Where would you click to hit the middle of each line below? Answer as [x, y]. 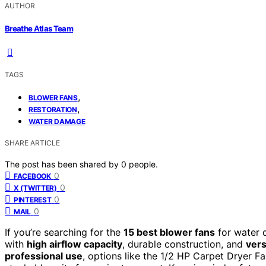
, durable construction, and [184, 244]
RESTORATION [53, 109]
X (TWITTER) [35, 188]
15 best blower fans [169, 232]
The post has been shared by [63, 164]
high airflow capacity [75, 244]
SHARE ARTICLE [32, 142]
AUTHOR [20, 6]
